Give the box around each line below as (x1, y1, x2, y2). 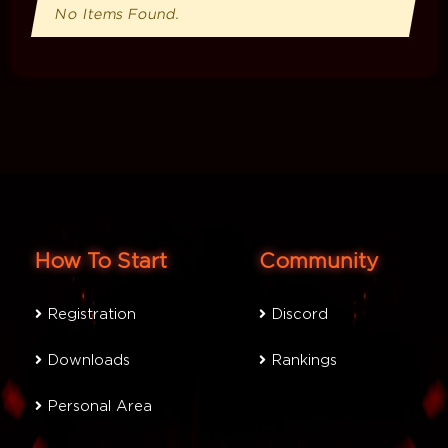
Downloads (42, 352, 130, 369)
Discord (266, 306, 328, 323)
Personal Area (42, 398, 152, 415)
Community (259, 249, 378, 274)
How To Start (35, 249, 167, 274)
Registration (42, 306, 136, 323)
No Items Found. (53, 6, 181, 23)
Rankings (266, 352, 337, 369)
